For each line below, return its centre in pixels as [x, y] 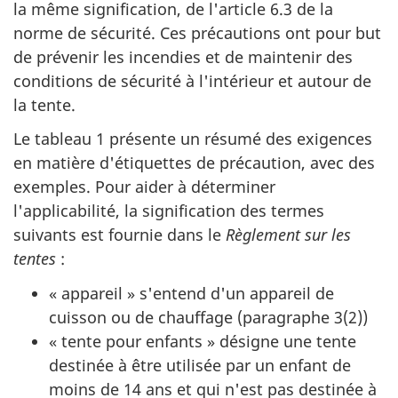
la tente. [44, 104]
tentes [35, 259]
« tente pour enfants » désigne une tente [203, 341]
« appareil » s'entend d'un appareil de [191, 293]
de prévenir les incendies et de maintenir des [183, 56]
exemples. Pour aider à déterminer [144, 187]
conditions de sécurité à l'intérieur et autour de [192, 80]
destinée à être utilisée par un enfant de [200, 365]
